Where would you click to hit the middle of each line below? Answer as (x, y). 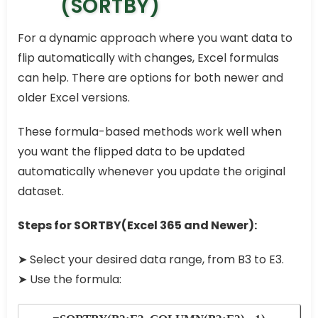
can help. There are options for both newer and (150, 77)
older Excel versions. (74, 97)
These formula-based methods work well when (150, 131)
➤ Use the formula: (70, 279)
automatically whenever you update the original (152, 171)
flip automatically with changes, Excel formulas (148, 57)
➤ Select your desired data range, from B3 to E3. (151, 259)
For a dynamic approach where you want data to (155, 38)
